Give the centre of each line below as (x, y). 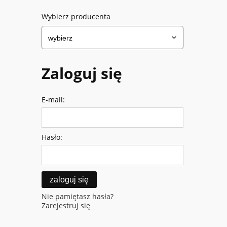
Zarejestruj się (66, 206)
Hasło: (52, 137)
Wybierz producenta (76, 17)
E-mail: (53, 100)
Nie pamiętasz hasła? (78, 197)
